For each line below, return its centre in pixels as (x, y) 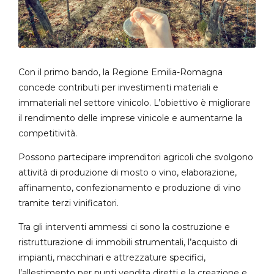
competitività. (48, 133)
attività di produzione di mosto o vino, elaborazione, (128, 172)
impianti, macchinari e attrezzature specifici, (112, 257)
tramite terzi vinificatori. (68, 203)
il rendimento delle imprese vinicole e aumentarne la (130, 118)
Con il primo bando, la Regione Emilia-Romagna (120, 72)
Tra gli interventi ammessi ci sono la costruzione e (124, 227)
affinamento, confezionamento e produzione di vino (130, 187)
